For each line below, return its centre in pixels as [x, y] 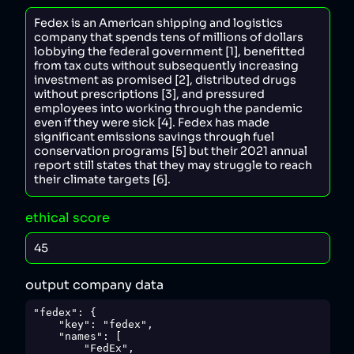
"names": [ [45, 337]
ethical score [68, 218]
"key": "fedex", [45, 325]
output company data [94, 284]
